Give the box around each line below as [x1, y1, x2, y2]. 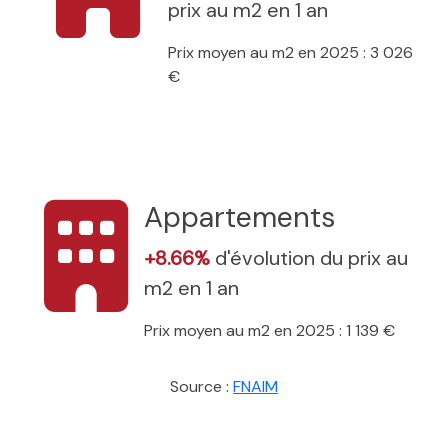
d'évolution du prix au [215, 244, 408, 271]
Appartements [144, 198, 335, 236]
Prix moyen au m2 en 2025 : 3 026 [168, 41, 413, 63]
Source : [170, 375, 233, 397]
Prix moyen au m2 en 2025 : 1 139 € [144, 319, 395, 341]
